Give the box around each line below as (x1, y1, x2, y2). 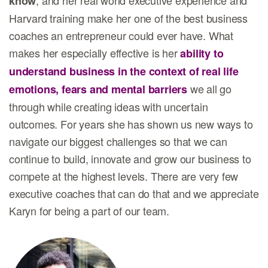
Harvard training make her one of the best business (9, 10, 248, 26)
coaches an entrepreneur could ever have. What (9, 28, 233, 43)
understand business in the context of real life (9, 63, 239, 79)
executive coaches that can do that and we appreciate (9, 185, 259, 201)
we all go (187, 81, 232, 96)
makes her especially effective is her (9, 45, 181, 60)
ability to (180, 45, 224, 61)
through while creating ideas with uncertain (9, 99, 208, 114)
